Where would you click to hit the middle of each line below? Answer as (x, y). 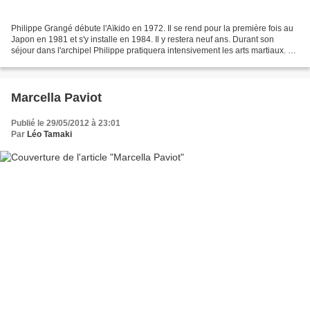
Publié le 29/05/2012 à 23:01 (66, 124)
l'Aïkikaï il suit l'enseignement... (69, 62)
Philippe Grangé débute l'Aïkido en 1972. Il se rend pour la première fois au (152, 29)
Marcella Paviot (56, 98)
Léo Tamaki (49, 135)
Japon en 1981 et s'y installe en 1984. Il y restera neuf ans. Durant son (143, 40)
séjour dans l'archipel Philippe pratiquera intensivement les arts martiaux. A (152, 51)
